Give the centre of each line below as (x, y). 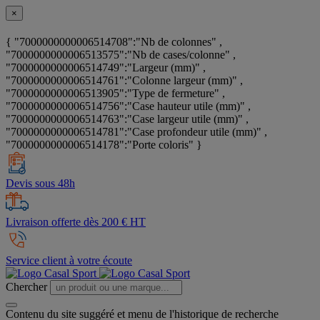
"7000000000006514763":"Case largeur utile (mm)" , (127, 119)
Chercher (26, 287)
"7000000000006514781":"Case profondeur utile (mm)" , (136, 132)
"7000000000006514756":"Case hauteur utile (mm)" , (128, 106)
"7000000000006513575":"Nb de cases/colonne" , (121, 55)
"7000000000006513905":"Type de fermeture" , (115, 94)
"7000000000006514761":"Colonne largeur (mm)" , (124, 81)
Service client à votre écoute (69, 261)
